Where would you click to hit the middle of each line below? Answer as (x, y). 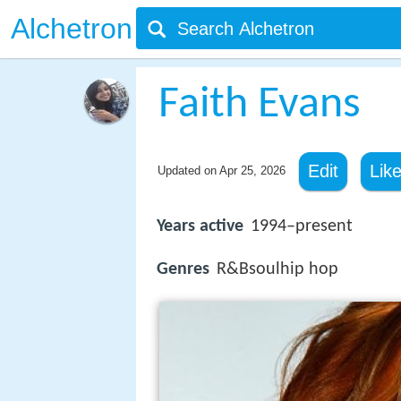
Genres (183, 270)
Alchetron (72, 29)
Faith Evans (259, 105)
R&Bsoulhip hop (277, 270)
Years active (200, 226)
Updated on (188, 171)
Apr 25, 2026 (252, 171)
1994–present (302, 226)
